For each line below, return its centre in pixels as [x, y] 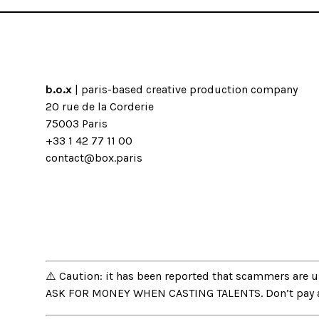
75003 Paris [77, 124]
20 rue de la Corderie [100, 107]
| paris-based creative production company [185, 90]
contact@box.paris [94, 158]
